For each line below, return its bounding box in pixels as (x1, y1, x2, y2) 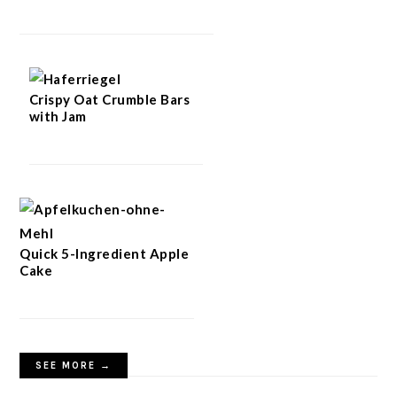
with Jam (28, 107, 87, 124)
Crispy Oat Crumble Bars (28, 90, 191, 107)
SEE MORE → (35, 359, 113, 371)
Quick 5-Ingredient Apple (19, 245, 190, 261)
